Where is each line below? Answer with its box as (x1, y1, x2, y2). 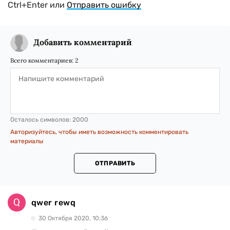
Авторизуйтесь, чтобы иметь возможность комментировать (10, 128, 188, 136)
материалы (10, 138, 44, 145)
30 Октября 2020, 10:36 (39, 215, 108, 222)
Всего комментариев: (10, 56, 75, 65)
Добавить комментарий (33, 37, 132, 48)
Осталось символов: (10, 116, 72, 124)
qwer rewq (31, 197, 76, 207)
